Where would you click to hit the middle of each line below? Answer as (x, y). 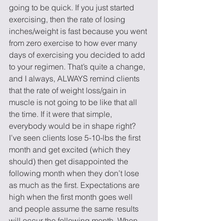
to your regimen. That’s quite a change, (78, 67)
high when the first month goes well (72, 197)
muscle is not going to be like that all (74, 102)
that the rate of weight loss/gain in (69, 90)
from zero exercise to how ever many (74, 43)
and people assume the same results (75, 209)
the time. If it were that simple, (61, 114)
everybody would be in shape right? (73, 126)
